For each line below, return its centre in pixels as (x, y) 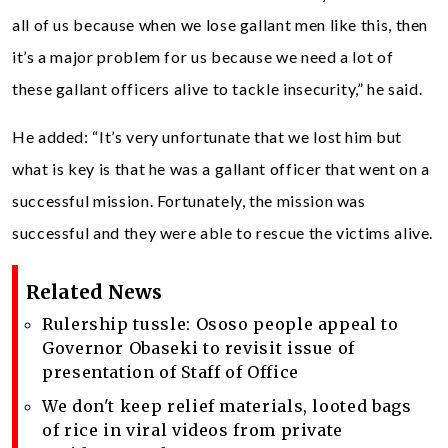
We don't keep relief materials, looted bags (227, 405)
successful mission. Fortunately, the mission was (189, 200)
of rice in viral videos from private (193, 429)
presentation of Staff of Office (170, 371)
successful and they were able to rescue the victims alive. (223, 232)
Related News (94, 291)
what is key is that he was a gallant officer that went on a (221, 168)
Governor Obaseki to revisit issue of (199, 347)
